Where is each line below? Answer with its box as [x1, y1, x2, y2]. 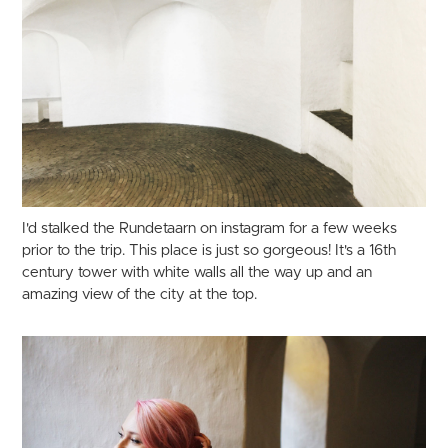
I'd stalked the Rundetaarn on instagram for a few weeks [22, 221, 398, 237]
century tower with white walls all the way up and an [22, 265, 373, 281]
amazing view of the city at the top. [22, 287, 258, 303]
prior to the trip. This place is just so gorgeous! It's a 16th [22, 243, 397, 259]
